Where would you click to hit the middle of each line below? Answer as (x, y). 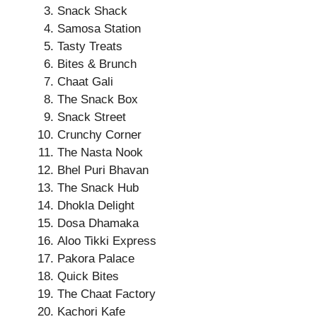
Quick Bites (88, 276)
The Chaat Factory (106, 294)
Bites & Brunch (97, 64)
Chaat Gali (85, 82)
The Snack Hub (98, 188)
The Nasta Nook (100, 152)
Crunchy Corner (99, 135)
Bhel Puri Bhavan (103, 170)
